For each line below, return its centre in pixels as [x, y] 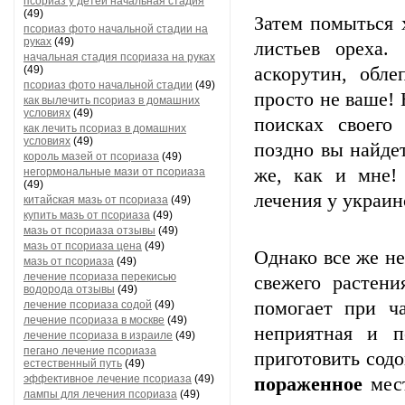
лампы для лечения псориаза [100, 394]
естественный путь [73, 363]
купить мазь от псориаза [87, 215]
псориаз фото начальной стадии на [116, 29]
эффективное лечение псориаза [108, 379]
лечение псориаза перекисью [100, 277]
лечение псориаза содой [88, 305]
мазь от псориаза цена [83, 246]
